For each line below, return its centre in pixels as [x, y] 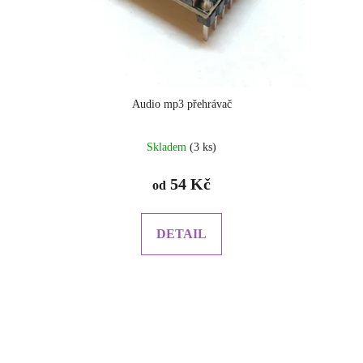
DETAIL [181, 233]
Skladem [168, 147]
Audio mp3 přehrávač [181, 104]
